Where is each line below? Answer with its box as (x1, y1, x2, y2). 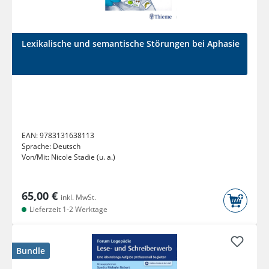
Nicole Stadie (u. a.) (51, 152, 115, 163)
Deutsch (53, 141, 80, 152)
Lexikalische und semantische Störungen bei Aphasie (22, 38, 240, 50)
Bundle (16, 245, 45, 257)
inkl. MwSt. (61, 192, 96, 203)
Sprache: (22, 141, 53, 152)
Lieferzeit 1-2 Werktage (28, 204, 107, 215)
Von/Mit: (22, 152, 51, 163)
